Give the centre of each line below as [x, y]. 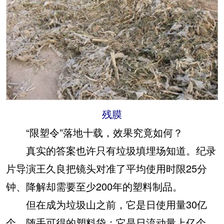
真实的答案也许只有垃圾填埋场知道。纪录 [111, 150]
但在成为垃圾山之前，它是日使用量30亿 [106, 204]
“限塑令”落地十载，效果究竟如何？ [99, 132]
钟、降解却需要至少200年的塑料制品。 [94, 186]
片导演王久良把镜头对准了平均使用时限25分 [106, 168]
